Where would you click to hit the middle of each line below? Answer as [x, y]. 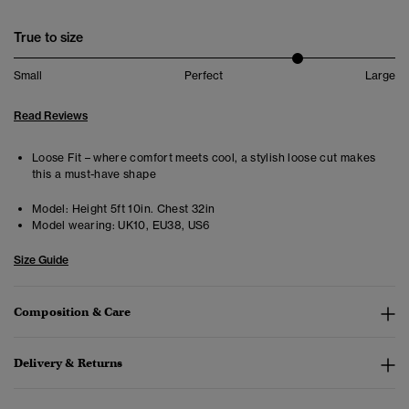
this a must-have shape [94, 174]
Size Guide [41, 260]
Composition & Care [73, 312]
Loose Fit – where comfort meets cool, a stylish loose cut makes [204, 158]
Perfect [204, 76]
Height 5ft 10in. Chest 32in [142, 209]
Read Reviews [51, 116]
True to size [48, 38]
